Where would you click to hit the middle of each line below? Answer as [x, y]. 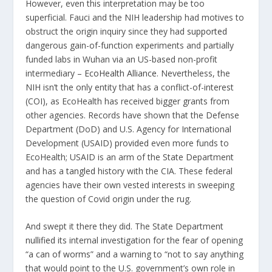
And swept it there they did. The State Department [125, 226]
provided [132, 143]
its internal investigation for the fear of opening [149, 240]
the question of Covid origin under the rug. [109, 199]
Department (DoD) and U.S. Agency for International [129, 129]
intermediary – [55, 73]
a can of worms [60, 254]
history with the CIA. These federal [164, 171]
